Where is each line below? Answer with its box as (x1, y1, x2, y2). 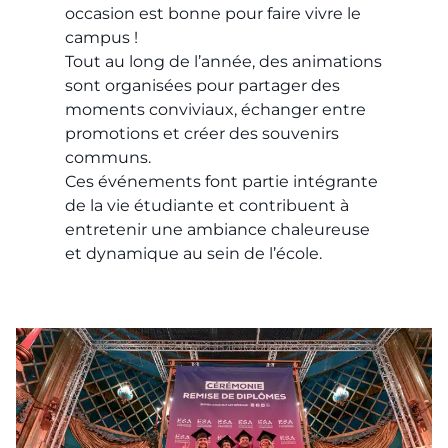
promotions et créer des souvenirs (65, 124, 340, 144)
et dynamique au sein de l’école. (65, 244, 323, 264)
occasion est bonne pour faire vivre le (65, 4, 362, 24)
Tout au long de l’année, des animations (65, 52, 383, 72)
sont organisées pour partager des (65, 76, 341, 96)
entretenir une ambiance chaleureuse (65, 220, 371, 240)
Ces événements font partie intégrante (65, 172, 379, 192)
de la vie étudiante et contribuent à (65, 196, 350, 216)
